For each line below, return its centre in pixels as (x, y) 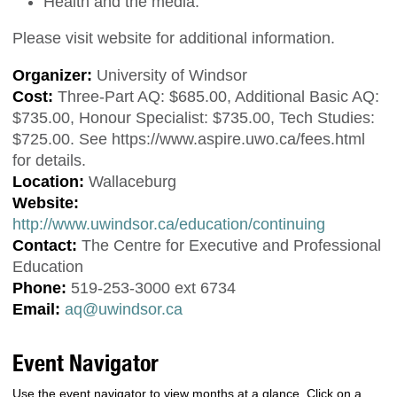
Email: (36, 309)
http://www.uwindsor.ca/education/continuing (169, 224)
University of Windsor (170, 75)
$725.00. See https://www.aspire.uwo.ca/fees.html (189, 139)
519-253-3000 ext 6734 (151, 288)
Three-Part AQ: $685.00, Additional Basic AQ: (216, 96)
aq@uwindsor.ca (124, 309)
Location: (48, 181)
